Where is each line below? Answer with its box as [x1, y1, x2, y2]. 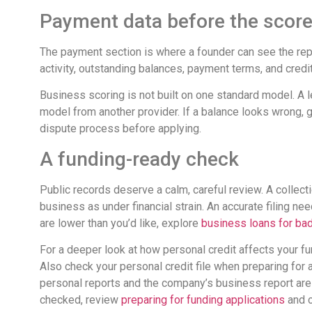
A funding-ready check [40, 147, 239, 171]
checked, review [40, 292, 121, 306]
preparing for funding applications [121, 292, 285, 306]
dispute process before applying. [40, 122, 201, 136]
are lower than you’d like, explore [40, 216, 201, 230]
